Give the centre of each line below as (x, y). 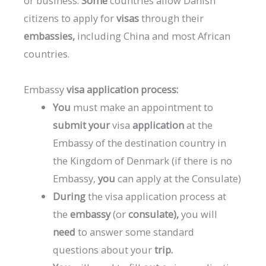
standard (174, 232)
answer (107, 232)
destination (151, 143)
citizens (41, 18)
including (99, 36)
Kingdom (91, 161)
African (214, 36)
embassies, (49, 36)
